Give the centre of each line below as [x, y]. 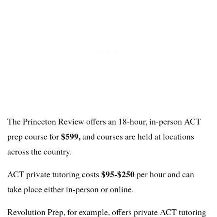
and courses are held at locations [138, 136]
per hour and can [165, 174]
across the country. [39, 151]
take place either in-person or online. [70, 189]
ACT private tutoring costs [54, 174]
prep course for [34, 136]
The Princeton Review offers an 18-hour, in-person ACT [104, 121]
